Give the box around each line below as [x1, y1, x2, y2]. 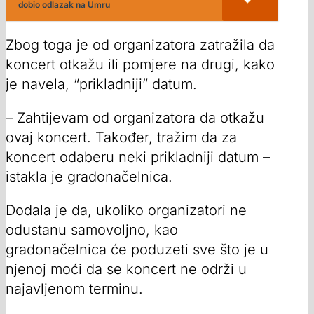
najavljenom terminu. [6, 280, 143, 297]
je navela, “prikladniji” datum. [6, 75, 197, 93]
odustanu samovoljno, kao [6, 221, 178, 238]
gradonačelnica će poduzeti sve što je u [6, 240, 268, 258]
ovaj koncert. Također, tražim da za [6, 128, 237, 146]
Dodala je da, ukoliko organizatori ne [6, 201, 247, 219]
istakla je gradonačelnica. [6, 168, 172, 185]
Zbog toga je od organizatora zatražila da [6, 36, 275, 53]
